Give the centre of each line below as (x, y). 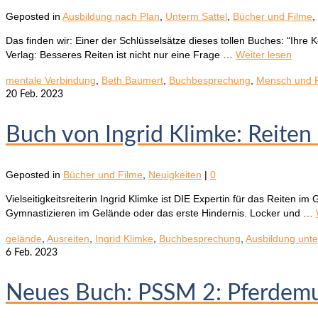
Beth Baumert (132, 81)
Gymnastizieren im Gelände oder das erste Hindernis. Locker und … (161, 213)
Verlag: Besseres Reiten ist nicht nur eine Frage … (121, 55)
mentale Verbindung (51, 81)
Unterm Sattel (196, 17)
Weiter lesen (264, 55)
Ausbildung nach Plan (111, 17)
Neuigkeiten (175, 175)
